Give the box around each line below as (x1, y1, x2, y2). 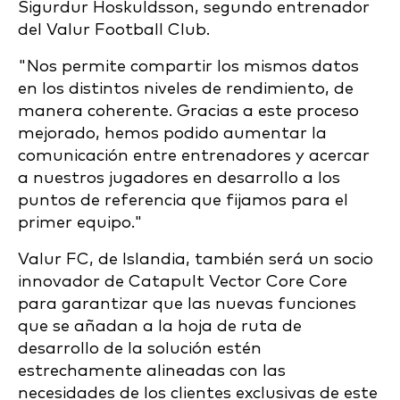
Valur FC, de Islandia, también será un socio (18, 251, 373, 269)
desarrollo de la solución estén (18, 340, 262, 358)
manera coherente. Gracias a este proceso (18, 103, 359, 121)
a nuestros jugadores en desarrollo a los (18, 170, 340, 187)
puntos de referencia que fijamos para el (18, 192, 348, 210)
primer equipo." (18, 214, 143, 232)
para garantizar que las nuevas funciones (18, 296, 356, 313)
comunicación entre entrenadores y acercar (18, 147, 370, 165)
